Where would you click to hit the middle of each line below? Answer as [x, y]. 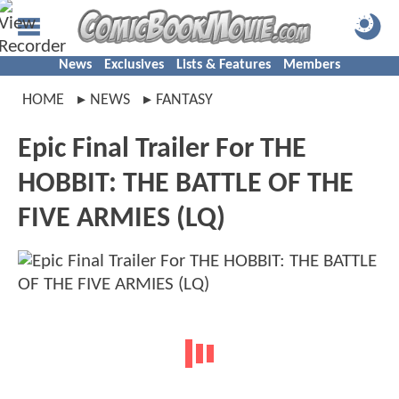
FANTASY [184, 100]
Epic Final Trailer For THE [162, 150]
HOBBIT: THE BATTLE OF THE [186, 184]
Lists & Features [224, 65]
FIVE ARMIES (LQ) [122, 219]
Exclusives [134, 65]
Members [312, 65]
